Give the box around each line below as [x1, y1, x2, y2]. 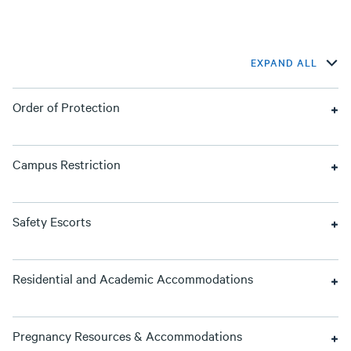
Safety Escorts [13, 212, 91, 230]
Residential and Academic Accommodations [13, 270, 253, 287]
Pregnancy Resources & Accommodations [13, 327, 242, 344]
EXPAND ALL [251, 55, 317, 69]
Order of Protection [13, 98, 120, 115]
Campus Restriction [13, 155, 121, 172]
